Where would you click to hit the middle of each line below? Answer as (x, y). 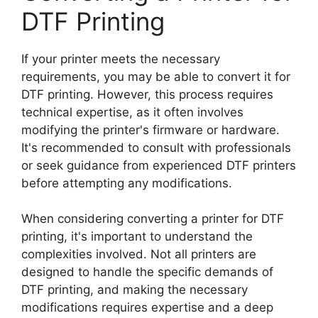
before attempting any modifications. (127, 183)
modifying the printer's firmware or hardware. (150, 130)
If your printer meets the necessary (121, 59)
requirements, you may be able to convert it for (156, 76)
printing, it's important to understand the (137, 237)
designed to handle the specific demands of (147, 272)
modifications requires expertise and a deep (147, 308)
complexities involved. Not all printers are (139, 254)
